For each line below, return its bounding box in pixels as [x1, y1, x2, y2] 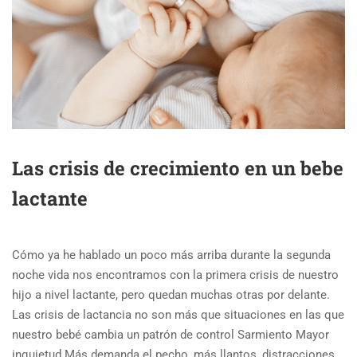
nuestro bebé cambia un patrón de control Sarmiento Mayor [12, 327, 329, 342]
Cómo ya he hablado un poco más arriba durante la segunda [12, 247, 331, 262]
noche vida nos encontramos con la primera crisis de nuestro [12, 267, 339, 282]
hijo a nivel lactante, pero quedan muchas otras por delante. [12, 287, 330, 302]
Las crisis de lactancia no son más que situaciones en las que [12, 307, 344, 322]
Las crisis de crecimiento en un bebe [12, 155, 343, 181]
